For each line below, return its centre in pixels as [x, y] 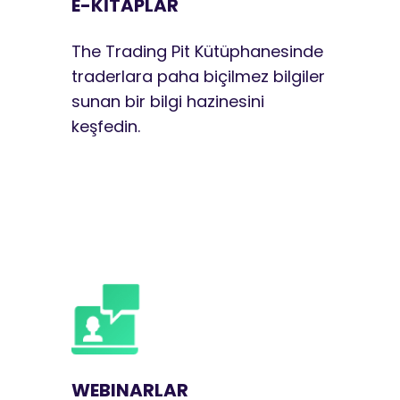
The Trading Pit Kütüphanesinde [197, 51]
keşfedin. [106, 126]
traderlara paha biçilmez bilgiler [198, 76]
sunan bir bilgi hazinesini [168, 101]
